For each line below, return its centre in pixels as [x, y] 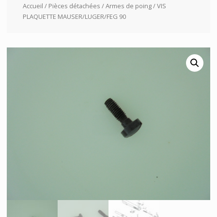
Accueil [33, 6]
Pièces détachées [74, 6]
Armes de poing [128, 6]
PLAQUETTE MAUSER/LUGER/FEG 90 [74, 16]
